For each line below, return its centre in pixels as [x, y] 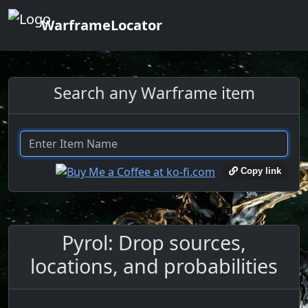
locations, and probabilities [154, 265]
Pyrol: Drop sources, [154, 242]
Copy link [260, 171]
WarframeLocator [102, 25]
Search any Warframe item [154, 93]
